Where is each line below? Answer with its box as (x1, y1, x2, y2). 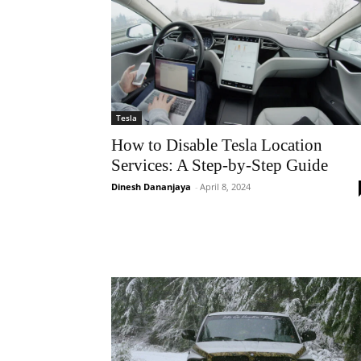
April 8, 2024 (200, 180, 251, 193)
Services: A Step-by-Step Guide (111, 155, 328, 175)
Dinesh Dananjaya (111, 180, 191, 193)
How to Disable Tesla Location (111, 135, 322, 155)
